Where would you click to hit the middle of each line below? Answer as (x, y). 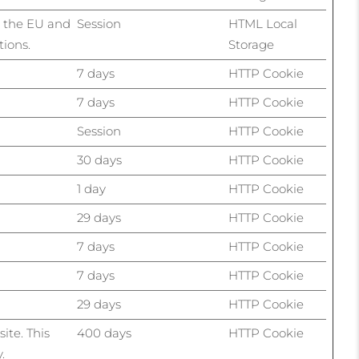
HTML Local (263, 24)
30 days (99, 160)
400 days (104, 333)
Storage (251, 44)
